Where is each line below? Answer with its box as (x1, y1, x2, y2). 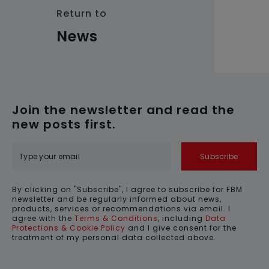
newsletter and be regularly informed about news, (12, 194, 222, 204)
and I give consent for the (125, 223, 237, 233)
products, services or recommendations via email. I (12, 204, 231, 214)
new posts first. (12, 116, 116, 133)
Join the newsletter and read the (12, 101, 235, 118)
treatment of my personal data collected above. (12, 232, 216, 243)
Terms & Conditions (74, 213, 158, 223)
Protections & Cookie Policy (12, 223, 125, 233)
